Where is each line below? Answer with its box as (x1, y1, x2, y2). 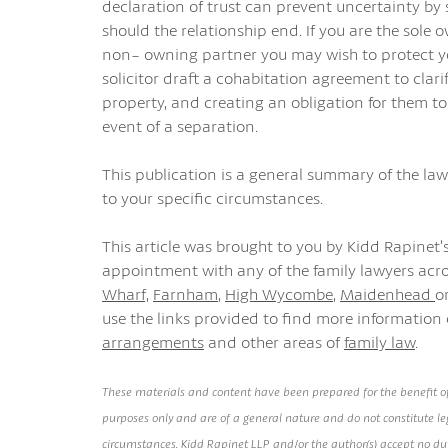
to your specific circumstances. (102, 187, 323, 208)
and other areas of (204, 331, 344, 352)
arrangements (102, 331, 204, 352)
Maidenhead (340, 283, 435, 304)
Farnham (153, 283, 218, 304)
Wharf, (102, 283, 149, 304)
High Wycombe (225, 283, 333, 304)
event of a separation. (102, 115, 258, 136)
